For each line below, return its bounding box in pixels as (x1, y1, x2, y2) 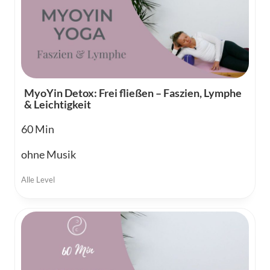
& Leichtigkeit (24, 98, 91, 111)
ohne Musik (21, 148, 76, 162)
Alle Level (21, 175, 55, 185)
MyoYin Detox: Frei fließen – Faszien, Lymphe (24, 86, 242, 100)
